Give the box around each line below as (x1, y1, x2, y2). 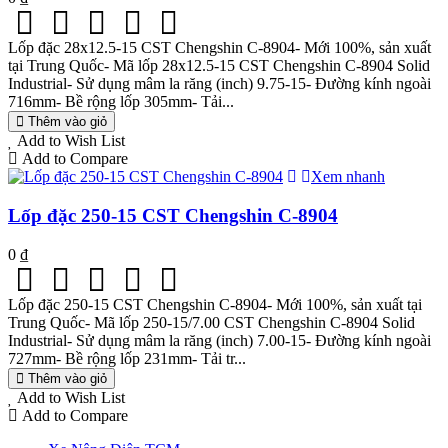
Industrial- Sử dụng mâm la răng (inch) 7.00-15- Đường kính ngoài (8, 331, 431, 349)
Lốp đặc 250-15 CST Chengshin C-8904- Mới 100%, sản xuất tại (8, 295, 422, 313)
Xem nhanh (311, 168, 385, 186)
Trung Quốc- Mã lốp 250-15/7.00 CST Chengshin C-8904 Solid (8, 313, 415, 331)
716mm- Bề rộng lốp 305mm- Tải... (8, 93, 234, 111)
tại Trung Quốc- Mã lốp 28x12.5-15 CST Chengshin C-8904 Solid (8, 57, 430, 75)
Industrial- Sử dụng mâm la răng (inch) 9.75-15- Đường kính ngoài (8, 75, 431, 93)
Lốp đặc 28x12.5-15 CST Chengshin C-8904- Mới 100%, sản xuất (8, 39, 431, 57)
